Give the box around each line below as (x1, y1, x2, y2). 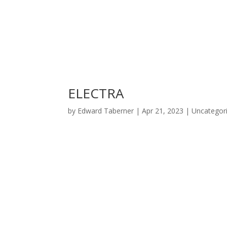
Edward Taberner (78, 106, 134, 116)
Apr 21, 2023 (142, 106, 184, 116)
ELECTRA (68, 84, 124, 102)
